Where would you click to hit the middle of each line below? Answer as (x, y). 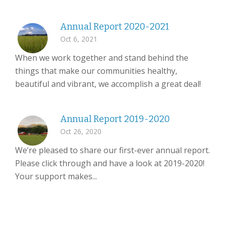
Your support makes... (56, 176)
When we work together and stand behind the (102, 58)
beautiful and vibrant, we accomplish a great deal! (108, 84)
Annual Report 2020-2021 (115, 27)
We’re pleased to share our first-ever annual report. (113, 150)
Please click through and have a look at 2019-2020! (110, 163)
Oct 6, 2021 (79, 39)
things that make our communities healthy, (96, 71)
